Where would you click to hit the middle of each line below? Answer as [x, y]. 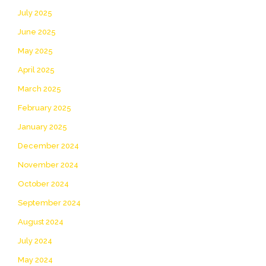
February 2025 [45, 107]
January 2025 [42, 126]
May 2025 [35, 50]
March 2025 [39, 88]
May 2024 [35, 259]
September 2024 [49, 202]
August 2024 [41, 221]
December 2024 [48, 145]
